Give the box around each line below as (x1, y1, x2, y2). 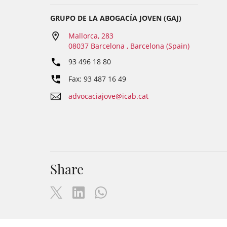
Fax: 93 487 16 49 (68, 74, 126, 84)
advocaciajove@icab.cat (68, 91, 148, 101)
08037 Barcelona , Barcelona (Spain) (68, 41, 190, 51)
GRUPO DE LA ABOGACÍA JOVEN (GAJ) (50, 13, 181, 23)
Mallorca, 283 (68, 31, 113, 41)
